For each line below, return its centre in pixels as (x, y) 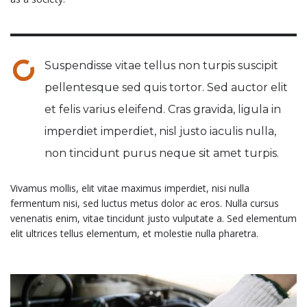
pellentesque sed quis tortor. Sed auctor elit (166, 88)
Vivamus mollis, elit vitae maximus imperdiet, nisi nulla (130, 188)
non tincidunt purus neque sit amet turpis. (162, 153)
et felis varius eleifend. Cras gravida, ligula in (163, 110)
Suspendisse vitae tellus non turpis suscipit (161, 66)
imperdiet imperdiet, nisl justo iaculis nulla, (160, 132)
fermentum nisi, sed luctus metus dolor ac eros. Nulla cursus (145, 204)
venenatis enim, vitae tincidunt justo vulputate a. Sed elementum (153, 219)
